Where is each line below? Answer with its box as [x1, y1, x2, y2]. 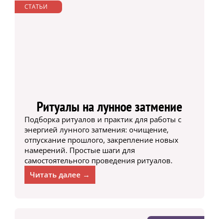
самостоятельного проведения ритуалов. [24, 155, 173, 166]
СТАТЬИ [24, 2, 47, 11]
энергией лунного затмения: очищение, [24, 125, 169, 135]
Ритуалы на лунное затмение [36, 97, 182, 116]
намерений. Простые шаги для [24, 145, 135, 155]
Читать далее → [29, 170, 90, 180]
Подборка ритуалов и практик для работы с [24, 114, 181, 125]
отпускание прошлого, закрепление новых [24, 135, 178, 145]
